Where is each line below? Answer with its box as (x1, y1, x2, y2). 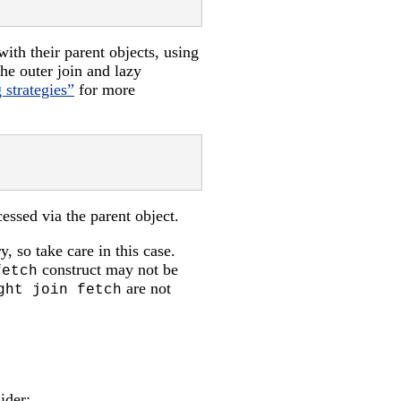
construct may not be (38, 260, 178, 279)
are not (122, 279, 171, 298)
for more (74, 81, 135, 99)
